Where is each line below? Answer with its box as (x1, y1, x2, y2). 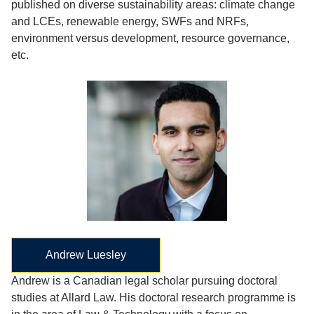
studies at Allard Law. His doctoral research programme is (11, 292, 296, 303)
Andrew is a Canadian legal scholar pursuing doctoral (11, 275, 278, 287)
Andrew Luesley (46, 249, 126, 261)
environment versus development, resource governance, (11, 32, 289, 44)
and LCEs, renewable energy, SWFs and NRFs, (11, 15, 249, 27)
